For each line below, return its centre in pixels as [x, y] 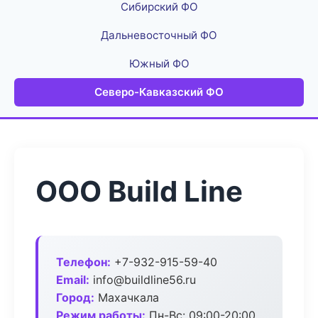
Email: [73, 280]
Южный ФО [159, 64]
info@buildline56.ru [143, 280]
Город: [75, 297]
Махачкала [127, 297]
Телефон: [83, 262]
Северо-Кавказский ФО [159, 92]
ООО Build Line [139, 191]
